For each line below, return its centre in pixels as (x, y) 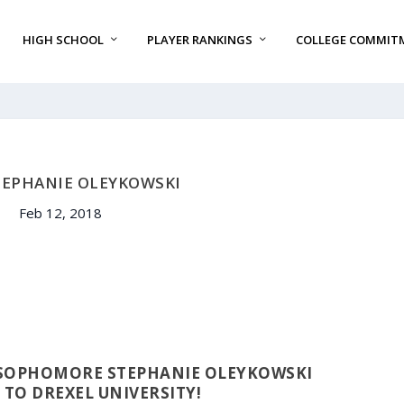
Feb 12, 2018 (60, 212)
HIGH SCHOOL (63, 40)
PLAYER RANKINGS (199, 40)
